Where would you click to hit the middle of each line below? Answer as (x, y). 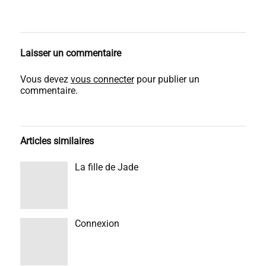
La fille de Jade (106, 167)
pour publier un (167, 79)
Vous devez (45, 79)
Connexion (97, 224)
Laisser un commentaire (70, 53)
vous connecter (102, 79)
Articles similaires (57, 141)
